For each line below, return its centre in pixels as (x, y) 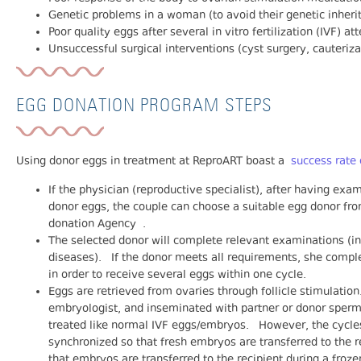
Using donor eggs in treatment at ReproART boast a (154, 162)
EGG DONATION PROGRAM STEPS (144, 106)
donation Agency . (97, 224)
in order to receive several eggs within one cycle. (177, 275)
